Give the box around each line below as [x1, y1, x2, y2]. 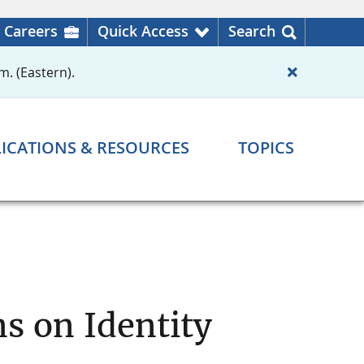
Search [228, 21, 275, 41]
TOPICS [238, 136, 294, 159]
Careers [4, 21, 58, 41]
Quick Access [97, 21, 188, 41]
